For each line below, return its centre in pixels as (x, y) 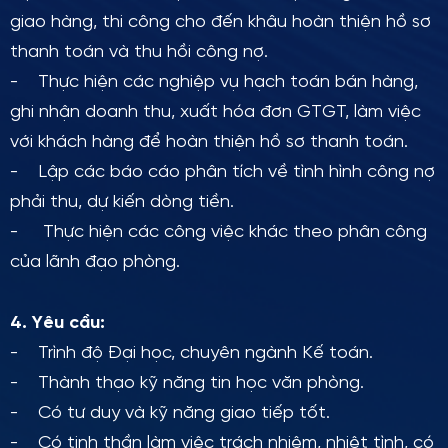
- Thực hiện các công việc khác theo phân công (218, 232)
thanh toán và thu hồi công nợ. (139, 52)
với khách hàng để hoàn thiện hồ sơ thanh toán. (209, 142)
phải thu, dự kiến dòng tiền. (122, 202)
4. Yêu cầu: (57, 323)
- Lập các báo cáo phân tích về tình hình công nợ (222, 172)
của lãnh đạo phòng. (95, 262)
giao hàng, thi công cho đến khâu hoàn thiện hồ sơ (220, 22)
